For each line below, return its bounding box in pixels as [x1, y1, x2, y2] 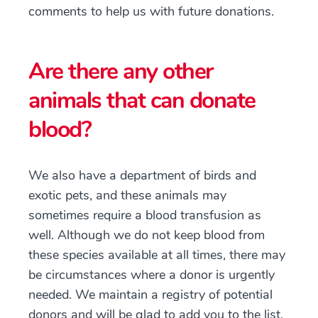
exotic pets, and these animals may [28, 187, 226, 204]
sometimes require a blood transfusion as [28, 207, 261, 224]
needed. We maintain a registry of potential [28, 286, 273, 303]
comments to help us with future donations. [28, 3, 274, 20]
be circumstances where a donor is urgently [28, 266, 275, 283]
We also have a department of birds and [28, 167, 256, 184]
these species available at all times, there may [28, 246, 285, 263]
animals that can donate [28, 85, 256, 116]
